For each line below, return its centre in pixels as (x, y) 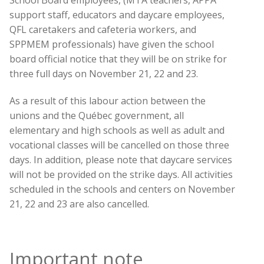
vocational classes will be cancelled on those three (119, 145)
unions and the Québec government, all (97, 115)
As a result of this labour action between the (108, 100)
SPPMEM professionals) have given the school (112, 44)
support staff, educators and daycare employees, (117, 14)
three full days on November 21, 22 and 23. (105, 73)
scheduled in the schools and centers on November (122, 189)
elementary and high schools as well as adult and (117, 130)
